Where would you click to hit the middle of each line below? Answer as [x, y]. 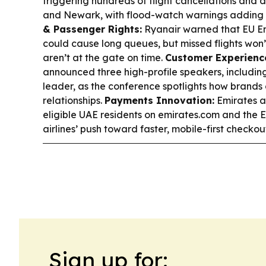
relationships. [74, 100]
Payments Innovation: [159, 100]
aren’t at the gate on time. [104, 58]
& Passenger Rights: [92, 29]
